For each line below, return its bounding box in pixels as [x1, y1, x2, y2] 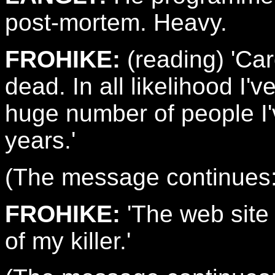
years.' [5, 127, 76, 153]
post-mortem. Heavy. [5, 9, 227, 36]
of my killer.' [5, 228, 131, 254]
